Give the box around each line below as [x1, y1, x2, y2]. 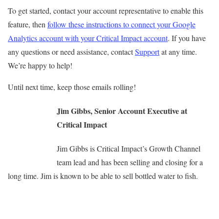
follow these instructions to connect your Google [47, 19, 196, 29]
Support [135, 46, 159, 57]
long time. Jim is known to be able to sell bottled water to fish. [8, 171, 198, 181]
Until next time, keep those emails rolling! [8, 81, 136, 92]
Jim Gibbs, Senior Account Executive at [57, 105, 187, 116]
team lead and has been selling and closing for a [57, 157, 203, 168]
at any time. [159, 46, 197, 57]
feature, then [8, 19, 47, 29]
